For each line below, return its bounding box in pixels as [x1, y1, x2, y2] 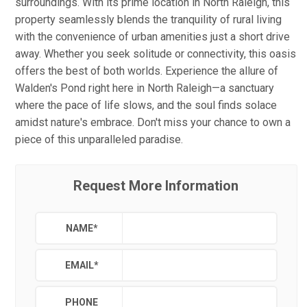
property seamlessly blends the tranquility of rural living [15, 13, 282, 26]
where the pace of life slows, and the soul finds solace [15, 99, 277, 112]
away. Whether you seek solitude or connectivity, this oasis [15, 47, 296, 60]
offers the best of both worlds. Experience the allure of [15, 64, 278, 77]
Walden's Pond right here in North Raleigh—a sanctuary [15, 82, 274, 95]
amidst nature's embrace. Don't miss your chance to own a [15, 116, 291, 129]
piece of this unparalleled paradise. [15, 133, 183, 146]
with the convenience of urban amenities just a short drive [15, 30, 290, 43]
